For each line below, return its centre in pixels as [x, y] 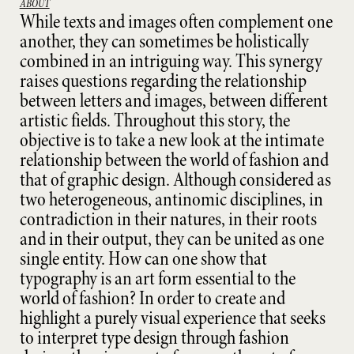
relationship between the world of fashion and [174, 160]
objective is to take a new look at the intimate [171, 140]
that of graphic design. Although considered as [175, 179]
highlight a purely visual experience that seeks [172, 318]
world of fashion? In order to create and [152, 298]
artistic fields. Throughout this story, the [154, 120]
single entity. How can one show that [143, 258]
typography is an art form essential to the [157, 278]
